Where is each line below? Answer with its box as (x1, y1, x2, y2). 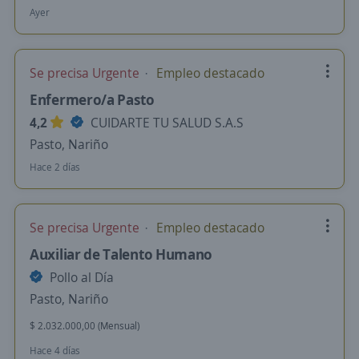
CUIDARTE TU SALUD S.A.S (87, 114, 244, 131)
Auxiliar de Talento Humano (30, 244, 213, 264)
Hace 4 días (30, 344, 80, 357)
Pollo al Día (46, 268, 114, 286)
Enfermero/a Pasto (30, 90, 155, 109)
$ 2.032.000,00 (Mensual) (30, 319, 139, 333)
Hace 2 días (30, 160, 80, 174)
